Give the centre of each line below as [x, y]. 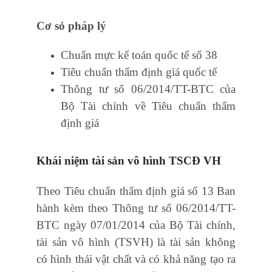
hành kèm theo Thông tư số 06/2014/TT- [136, 208]
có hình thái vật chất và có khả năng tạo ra [136, 259]
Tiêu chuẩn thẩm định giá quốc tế [139, 72]
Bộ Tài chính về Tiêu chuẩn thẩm [148, 106]
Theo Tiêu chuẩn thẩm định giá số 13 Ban [136, 191]
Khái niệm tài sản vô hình [101, 161]
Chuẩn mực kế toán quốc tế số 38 [139, 55]
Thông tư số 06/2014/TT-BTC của [148, 89]
